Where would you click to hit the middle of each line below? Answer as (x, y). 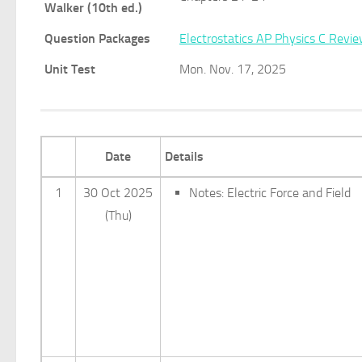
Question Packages (97, 38)
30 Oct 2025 (118, 193)
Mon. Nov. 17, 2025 (233, 69)
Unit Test (70, 69)
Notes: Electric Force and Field (270, 193)
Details (184, 156)
